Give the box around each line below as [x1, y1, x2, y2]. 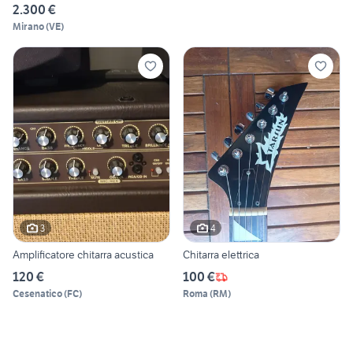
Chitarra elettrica [183, 247, 259, 262]
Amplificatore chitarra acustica [13, 247, 154, 262]
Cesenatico [13, 288, 62, 300]
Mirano [13, 20, 44, 32]
